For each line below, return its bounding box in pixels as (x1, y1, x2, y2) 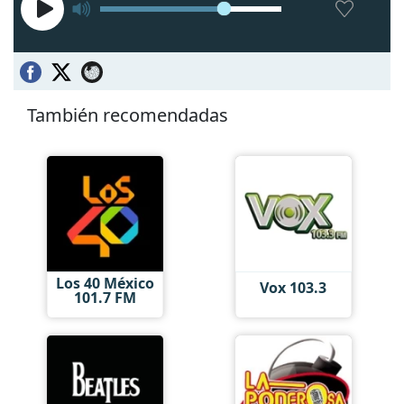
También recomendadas (27, 102, 228, 127)
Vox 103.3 (260, 278, 327, 298)
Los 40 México (55, 272, 154, 293)
